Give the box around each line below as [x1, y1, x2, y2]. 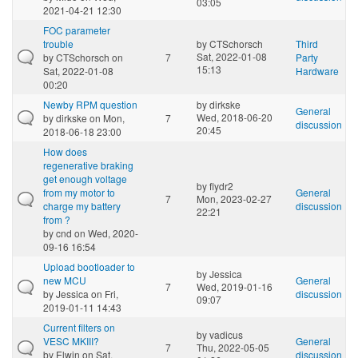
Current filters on [43, 320, 115, 334]
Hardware [296, 63, 339, 78]
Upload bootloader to [43, 259, 135, 273]
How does [43, 144, 87, 158]
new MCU [43, 272, 86, 287]
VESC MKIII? [43, 333, 99, 348]
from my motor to [43, 185, 115, 199]
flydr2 [209, 178, 233, 193]
